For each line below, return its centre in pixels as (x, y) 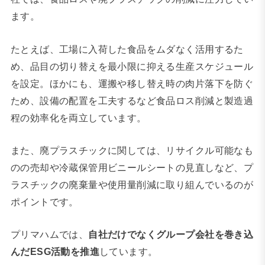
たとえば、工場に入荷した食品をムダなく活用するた (127, 49)
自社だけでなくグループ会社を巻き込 (171, 235)
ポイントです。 (44, 202)
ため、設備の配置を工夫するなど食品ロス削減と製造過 (132, 100)
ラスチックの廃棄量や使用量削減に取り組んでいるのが (132, 185)
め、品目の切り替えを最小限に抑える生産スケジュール (132, 66)
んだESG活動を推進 (55, 252)
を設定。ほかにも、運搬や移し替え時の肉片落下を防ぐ (132, 83)
